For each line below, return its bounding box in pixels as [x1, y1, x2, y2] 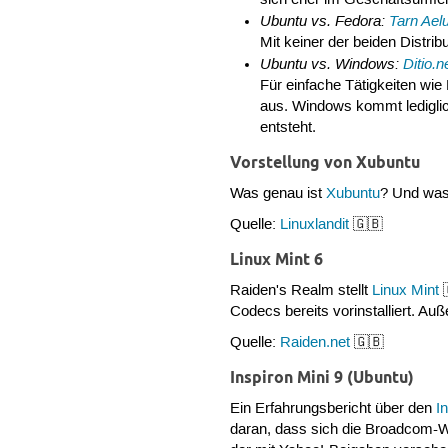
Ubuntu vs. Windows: [259, 54, 403, 75]
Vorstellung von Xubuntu [230, 151, 421, 172]
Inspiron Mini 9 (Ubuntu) [230, 366, 415, 387]
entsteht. [259, 119, 316, 138]
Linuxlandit [280, 216, 350, 235]
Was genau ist [230, 185, 327, 204]
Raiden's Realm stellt [230, 281, 373, 300]
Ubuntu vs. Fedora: [259, 11, 389, 32]
